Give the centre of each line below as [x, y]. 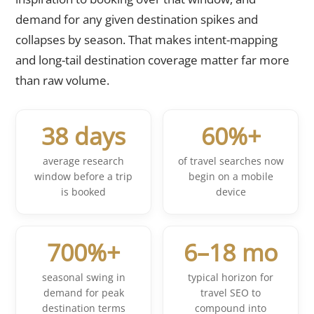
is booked [83, 192]
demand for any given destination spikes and [137, 19]
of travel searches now [231, 162]
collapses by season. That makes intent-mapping [146, 39]
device [231, 192]
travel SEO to [231, 293]
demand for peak [83, 293]
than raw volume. [62, 80]
